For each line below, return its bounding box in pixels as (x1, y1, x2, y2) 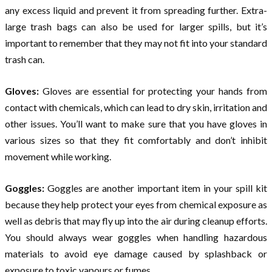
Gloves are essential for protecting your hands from (42, 84, 267, 97)
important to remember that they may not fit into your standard (5, 36, 267, 49)
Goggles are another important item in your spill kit (47, 182, 268, 194)
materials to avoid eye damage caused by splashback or (5, 247, 267, 259)
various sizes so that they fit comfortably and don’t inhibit (5, 134, 267, 146)
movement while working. (5, 150, 111, 162)
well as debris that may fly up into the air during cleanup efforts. (5, 214, 267, 226)
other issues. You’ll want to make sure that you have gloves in (5, 117, 267, 129)
